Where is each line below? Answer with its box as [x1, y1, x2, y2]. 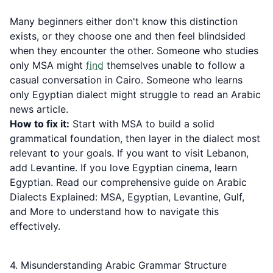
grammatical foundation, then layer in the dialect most [10, 132, 260, 144]
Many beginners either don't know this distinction [10, 15, 238, 27]
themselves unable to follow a [104, 59, 245, 71]
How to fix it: [10, 118, 69, 130]
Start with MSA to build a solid [69, 118, 214, 130]
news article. [10, 103, 68, 115]
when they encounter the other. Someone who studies [10, 44, 258, 57]
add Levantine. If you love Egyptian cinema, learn [10, 161, 237, 174]
